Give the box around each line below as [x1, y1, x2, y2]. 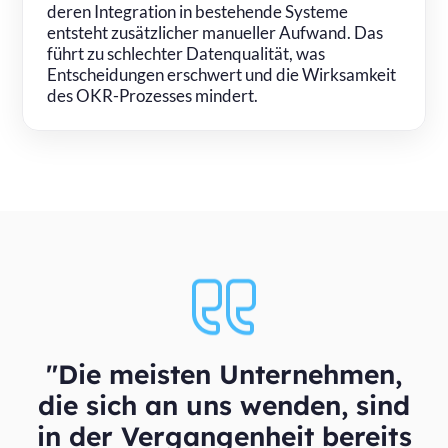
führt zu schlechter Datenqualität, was [47, 42, 326, 64]
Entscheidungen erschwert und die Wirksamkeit [47, 63, 397, 85]
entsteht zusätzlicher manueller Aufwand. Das [47, 21, 384, 43]
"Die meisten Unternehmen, [46, 357, 402, 391]
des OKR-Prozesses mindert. [47, 84, 259, 106]
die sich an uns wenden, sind [38, 388, 410, 422]
